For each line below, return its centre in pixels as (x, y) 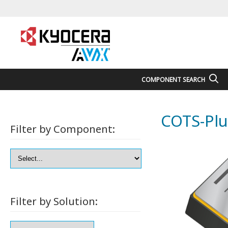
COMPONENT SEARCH (174, 80)
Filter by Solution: (54, 201)
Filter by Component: (63, 129)
